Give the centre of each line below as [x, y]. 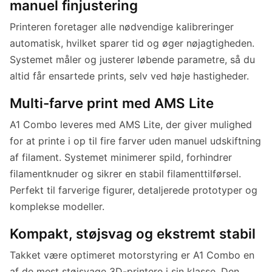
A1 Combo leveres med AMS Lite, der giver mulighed [131, 125]
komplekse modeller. [57, 207]
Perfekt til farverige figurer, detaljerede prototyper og [134, 190]
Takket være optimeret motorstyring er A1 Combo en [132, 255]
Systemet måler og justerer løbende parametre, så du [132, 60]
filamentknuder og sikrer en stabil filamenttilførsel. [125, 174]
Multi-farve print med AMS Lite [112, 103]
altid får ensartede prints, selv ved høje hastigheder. [129, 76]
